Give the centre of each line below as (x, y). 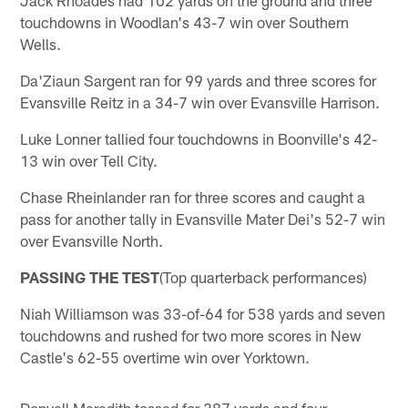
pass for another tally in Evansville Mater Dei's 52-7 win (203, 218)
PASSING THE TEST (90, 276)
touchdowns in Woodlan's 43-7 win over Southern (185, 21)
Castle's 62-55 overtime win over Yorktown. (165, 357)
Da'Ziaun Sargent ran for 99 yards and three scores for (199, 80)
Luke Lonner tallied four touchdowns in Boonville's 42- (199, 138)
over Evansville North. (92, 240)
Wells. (41, 43)
